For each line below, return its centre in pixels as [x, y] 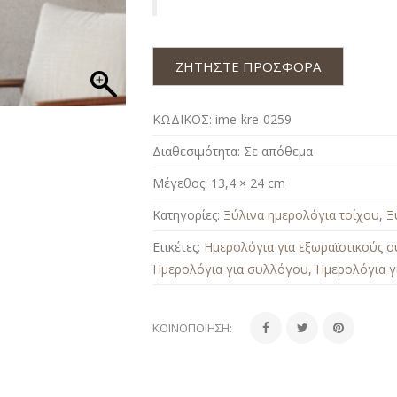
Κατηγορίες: [187, 214]
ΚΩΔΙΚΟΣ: [183, 119]
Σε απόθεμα [279, 151]
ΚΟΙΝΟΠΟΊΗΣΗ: [193, 327]
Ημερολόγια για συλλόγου [231, 269]
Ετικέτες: [179, 246]
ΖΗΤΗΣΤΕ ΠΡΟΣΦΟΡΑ [249, 66]
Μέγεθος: [180, 183]
